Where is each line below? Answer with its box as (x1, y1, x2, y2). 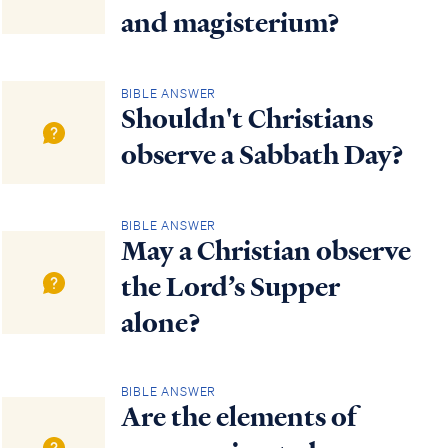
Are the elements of (120, 398, 357, 435)
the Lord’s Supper (120, 269, 340, 306)
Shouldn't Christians (120, 101, 373, 138)
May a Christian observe (120, 233, 411, 270)
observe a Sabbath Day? (120, 137, 404, 174)
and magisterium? (120, 5, 340, 42)
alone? (120, 305, 201, 342)
